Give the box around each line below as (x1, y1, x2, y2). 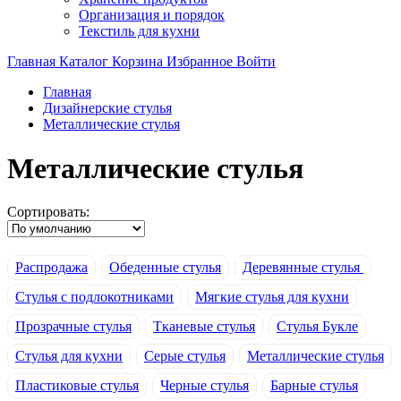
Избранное (166, 54, 236, 70)
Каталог (59, 54, 112, 70)
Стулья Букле (277, 319, 358, 335)
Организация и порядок (79, 7, 225, 23)
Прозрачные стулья (15, 319, 132, 335)
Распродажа (15, 260, 88, 276)
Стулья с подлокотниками (15, 289, 174, 305)
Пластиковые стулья (15, 378, 139, 394)
